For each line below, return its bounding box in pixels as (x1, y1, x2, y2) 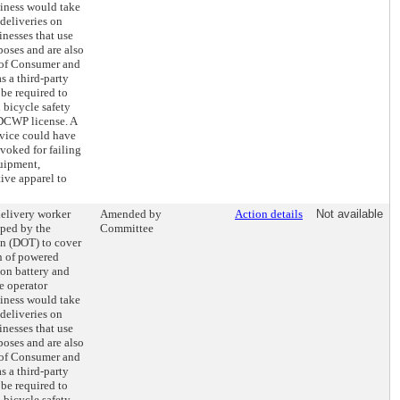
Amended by (100, 207, 162, 221)
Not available (316, 207, 383, 221)
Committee (100, 221, 154, 235)
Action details (235, 207, 303, 221)
